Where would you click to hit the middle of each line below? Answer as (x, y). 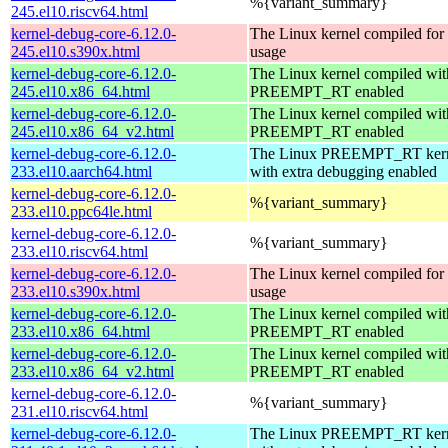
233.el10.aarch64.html (81, 171)
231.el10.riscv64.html (79, 411)
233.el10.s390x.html (75, 291)
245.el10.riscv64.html (79, 11)
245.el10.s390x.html (75, 51)
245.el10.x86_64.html (80, 91)
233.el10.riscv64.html (79, 251)
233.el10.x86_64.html (80, 331)
